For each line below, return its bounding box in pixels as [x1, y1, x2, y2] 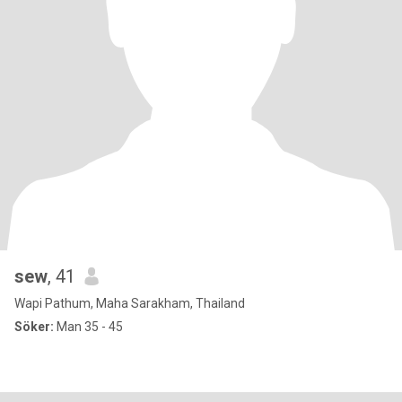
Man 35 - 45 [54, 319, 123, 334]
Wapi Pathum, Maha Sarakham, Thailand [14, 296, 245, 310]
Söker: [14, 319, 54, 334]
